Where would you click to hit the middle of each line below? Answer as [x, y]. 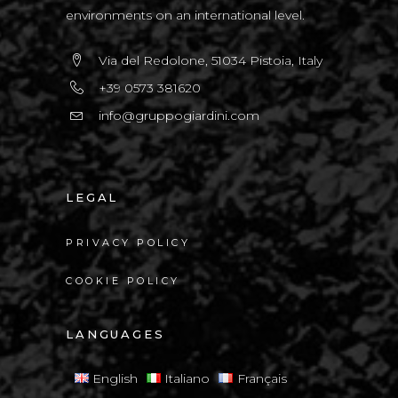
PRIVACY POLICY [128, 243]
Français [262, 379]
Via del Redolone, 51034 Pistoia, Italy [211, 61]
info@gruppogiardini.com [179, 116]
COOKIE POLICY [123, 281]
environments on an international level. [185, 16]
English [115, 379]
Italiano [187, 379]
